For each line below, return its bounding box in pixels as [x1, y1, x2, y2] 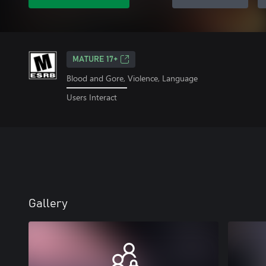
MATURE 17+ [72, 55, 118, 64]
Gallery [28, 197, 68, 210]
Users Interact [66, 91, 117, 103]
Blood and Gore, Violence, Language [66, 72, 198, 84]
